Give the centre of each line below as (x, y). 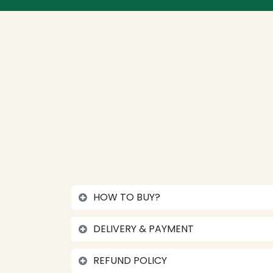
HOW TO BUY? (127, 197)
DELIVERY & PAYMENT (145, 229)
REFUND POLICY (130, 261)
